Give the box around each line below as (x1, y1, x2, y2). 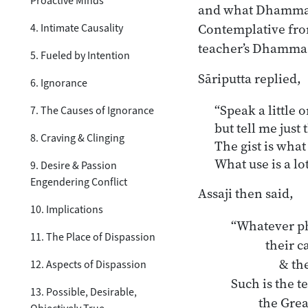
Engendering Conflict (30, 174, 127, 189)
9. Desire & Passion (30, 157, 117, 173)
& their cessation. (231, 254, 265, 273)
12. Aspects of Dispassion (30, 256, 146, 272)
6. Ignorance (30, 75, 87, 90)
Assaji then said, (198, 184, 294, 202)
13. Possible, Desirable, (30, 284, 137, 299)
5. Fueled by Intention (30, 47, 130, 63)
